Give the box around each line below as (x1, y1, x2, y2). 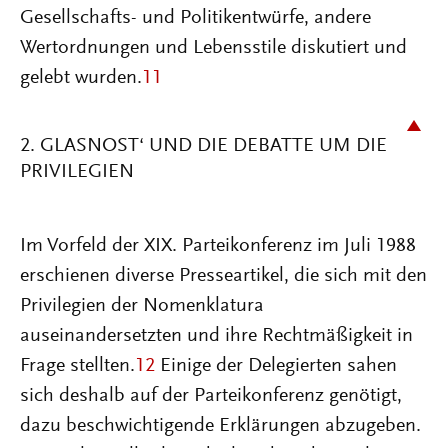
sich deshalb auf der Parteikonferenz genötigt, (20, 386, 402, 406)
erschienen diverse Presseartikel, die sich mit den (20, 266, 427, 286)
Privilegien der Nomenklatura (20, 296, 264, 316)
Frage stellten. (20, 356, 135, 376)
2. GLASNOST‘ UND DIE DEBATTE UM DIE (20, 136, 387, 156)
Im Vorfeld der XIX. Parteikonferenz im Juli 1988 (20, 236, 416, 256)
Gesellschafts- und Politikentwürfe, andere (20, 8, 371, 28)
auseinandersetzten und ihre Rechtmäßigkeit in (20, 326, 413, 346)
